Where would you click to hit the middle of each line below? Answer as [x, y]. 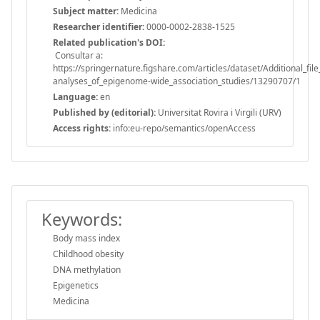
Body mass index [86, 238]
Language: [75, 96]
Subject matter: [86, 11]
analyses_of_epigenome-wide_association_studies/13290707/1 [177, 81]
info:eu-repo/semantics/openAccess [183, 128]
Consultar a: [78, 55]
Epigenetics [76, 285]
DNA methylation [87, 269]
